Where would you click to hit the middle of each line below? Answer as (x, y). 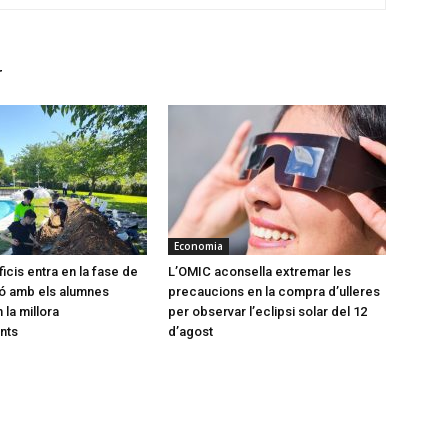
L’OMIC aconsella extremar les (259, 271)
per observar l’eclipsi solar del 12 (267, 311)
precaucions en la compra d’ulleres (274, 291)
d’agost (190, 331)
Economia (198, 245)
